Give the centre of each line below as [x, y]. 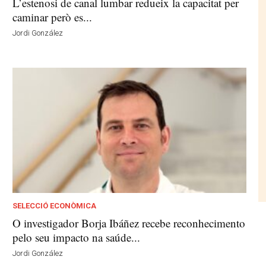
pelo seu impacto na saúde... [77, 237]
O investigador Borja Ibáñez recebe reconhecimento [129, 223]
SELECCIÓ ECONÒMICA [55, 205]
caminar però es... [53, 17]
